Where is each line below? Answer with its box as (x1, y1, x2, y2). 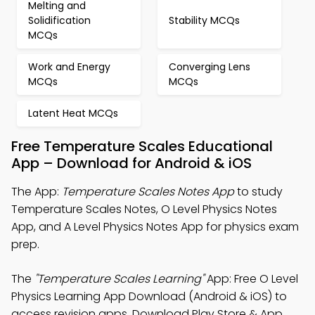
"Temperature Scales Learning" (34, 270, 204, 287)
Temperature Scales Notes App (62, 183, 234, 200)
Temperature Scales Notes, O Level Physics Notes (11, 200, 277, 217)
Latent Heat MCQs (28, 105, 118, 120)
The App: (11, 183, 62, 200)
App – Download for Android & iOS (11, 153, 252, 173)
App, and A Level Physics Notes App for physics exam (11, 218, 299, 235)
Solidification (28, 13, 91, 27)
